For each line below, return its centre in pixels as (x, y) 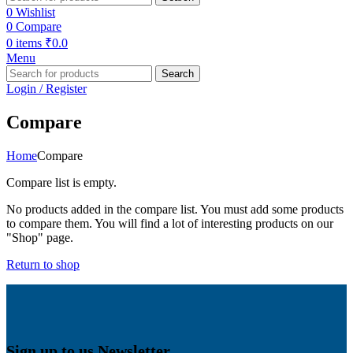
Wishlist (35, 12)
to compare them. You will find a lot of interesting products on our (170, 223)
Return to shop (43, 264)
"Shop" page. (40, 237)
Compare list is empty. (61, 182)
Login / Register (46, 89)
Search (178, 74)
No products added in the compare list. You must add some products (175, 209)
